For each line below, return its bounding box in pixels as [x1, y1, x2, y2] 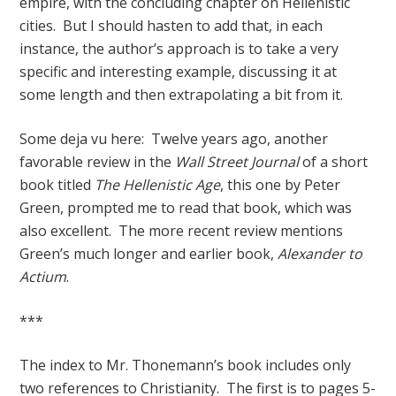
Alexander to [278, 244, 363, 263]
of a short [299, 152, 369, 171]
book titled [19, 175, 95, 194]
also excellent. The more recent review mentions [19, 221, 344, 240]
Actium [19, 267, 67, 286]
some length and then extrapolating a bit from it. [19, 85, 344, 104]
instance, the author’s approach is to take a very [19, 39, 339, 58]
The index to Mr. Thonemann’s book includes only [19, 355, 352, 375]
